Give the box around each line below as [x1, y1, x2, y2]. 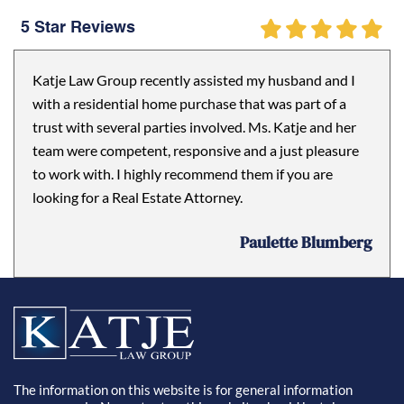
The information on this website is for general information [14, 381, 353, 399]
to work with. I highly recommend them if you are [32, 165, 333, 182]
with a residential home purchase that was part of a [32, 95, 346, 112]
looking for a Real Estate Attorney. [32, 188, 243, 206]
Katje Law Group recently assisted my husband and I [32, 71, 355, 88]
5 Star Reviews [21, 20, 135, 36]
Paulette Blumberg [240, 231, 372, 253]
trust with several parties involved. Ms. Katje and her [32, 118, 356, 135]
